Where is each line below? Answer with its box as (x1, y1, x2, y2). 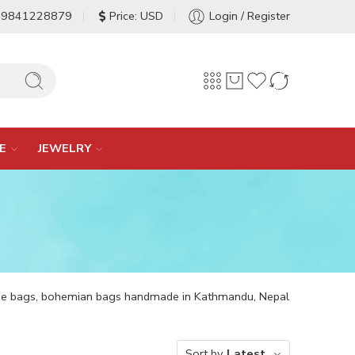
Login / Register (209, 8, 290, 24)
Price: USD (109, 8, 163, 24)
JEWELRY (38, 140, 91, 156)
